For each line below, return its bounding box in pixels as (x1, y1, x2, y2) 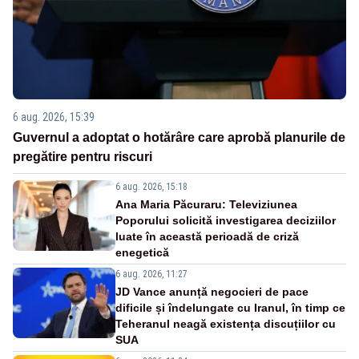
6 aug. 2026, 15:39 (13, 111, 95, 124)
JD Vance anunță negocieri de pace (115, 285, 309, 299)
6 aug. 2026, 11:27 (115, 268, 188, 280)
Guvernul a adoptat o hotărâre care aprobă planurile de (13, 131, 345, 145)
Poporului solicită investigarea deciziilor (115, 214, 336, 228)
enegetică (115, 246, 169, 260)
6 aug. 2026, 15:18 (115, 181, 188, 193)
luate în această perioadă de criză (115, 230, 299, 244)
